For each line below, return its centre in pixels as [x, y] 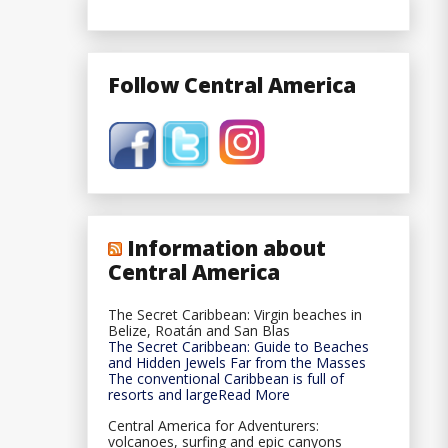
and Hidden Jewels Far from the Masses [237, 362]
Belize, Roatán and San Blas [199, 330]
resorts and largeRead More [199, 394]
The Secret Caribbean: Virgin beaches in [235, 314]
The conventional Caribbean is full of [226, 378]
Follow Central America [232, 84]
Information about [226, 248]
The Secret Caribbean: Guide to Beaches [238, 346]
